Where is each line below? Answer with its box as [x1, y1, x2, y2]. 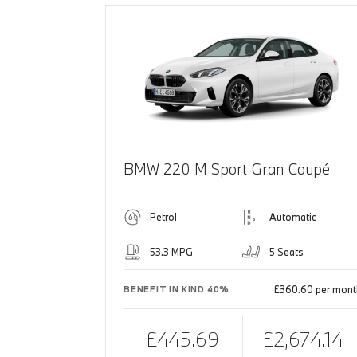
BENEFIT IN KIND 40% [124, 284, 230, 296]
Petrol [150, 210, 177, 224]
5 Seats [269, 245, 304, 259]
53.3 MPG [150, 245, 193, 259]
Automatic [269, 210, 316, 224]
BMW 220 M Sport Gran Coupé [124, 159, 330, 179]
